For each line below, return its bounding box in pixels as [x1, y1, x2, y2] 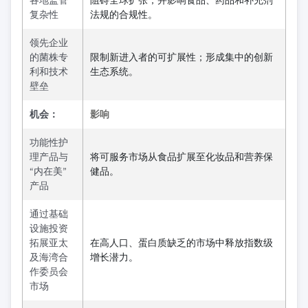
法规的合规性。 [90, 8, 157, 21]
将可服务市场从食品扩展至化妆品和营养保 [90, 151, 273, 163]
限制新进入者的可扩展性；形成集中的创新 [90, 51, 273, 63]
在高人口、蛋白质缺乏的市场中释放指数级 [90, 236, 273, 249]
